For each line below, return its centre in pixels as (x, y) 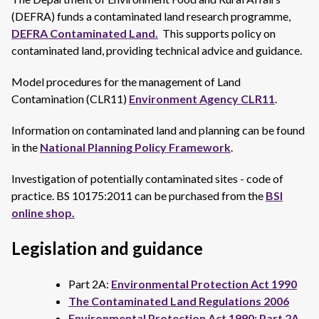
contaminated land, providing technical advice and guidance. (157, 50)
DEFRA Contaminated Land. (85, 33)
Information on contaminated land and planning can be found (158, 130)
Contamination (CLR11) (70, 99)
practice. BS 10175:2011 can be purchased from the (138, 195)
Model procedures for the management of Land (126, 82)
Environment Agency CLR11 (202, 99)
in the (26, 147)
